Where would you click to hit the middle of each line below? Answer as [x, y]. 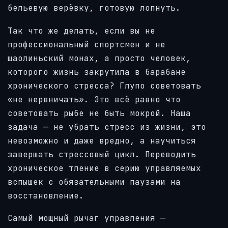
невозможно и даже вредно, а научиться [102, 140]
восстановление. [46, 195]
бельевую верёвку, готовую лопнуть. [94, 8]
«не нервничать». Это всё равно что [94, 99]
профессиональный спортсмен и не [87, 44]
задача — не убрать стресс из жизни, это [107, 127]
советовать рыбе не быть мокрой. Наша [99, 113]
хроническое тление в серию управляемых [104, 168]
